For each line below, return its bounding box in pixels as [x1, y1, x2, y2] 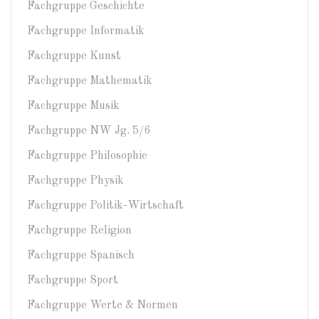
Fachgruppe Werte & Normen [27, 299, 178, 311]
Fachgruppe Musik [27, 100, 120, 112]
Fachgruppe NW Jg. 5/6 [27, 125, 150, 137]
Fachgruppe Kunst [27, 50, 121, 62]
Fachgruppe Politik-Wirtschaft [27, 199, 184, 211]
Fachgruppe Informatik [27, 25, 145, 37]
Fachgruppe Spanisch [27, 249, 135, 261]
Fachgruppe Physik [27, 174, 124, 187]
